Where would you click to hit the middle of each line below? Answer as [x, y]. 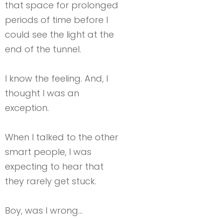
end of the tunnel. [43, 49]
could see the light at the [59, 34]
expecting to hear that [54, 166]
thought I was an [42, 93]
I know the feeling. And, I [56, 78]
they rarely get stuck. [51, 181]
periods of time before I [56, 20]
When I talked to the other [62, 137]
